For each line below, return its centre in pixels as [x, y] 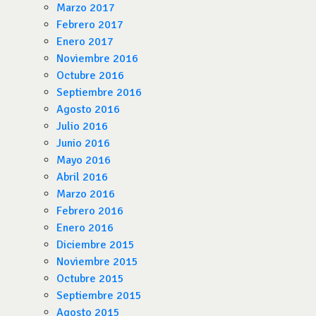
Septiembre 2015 [99, 296]
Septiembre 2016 [99, 92]
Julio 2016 [82, 126]
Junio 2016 [83, 143]
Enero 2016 [85, 228]
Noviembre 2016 [97, 59]
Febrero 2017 [90, 25]
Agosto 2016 [88, 109]
